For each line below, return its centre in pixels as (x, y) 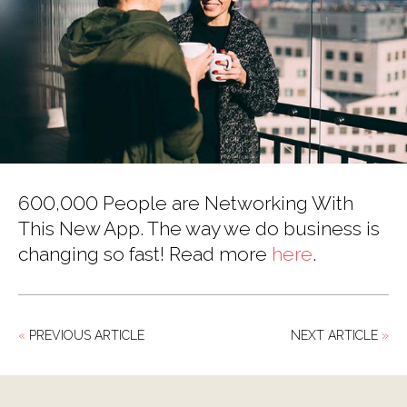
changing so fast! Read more (145, 254)
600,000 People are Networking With (186, 203)
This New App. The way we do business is (199, 228)
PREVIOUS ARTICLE (85, 335)
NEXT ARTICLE (336, 335)
